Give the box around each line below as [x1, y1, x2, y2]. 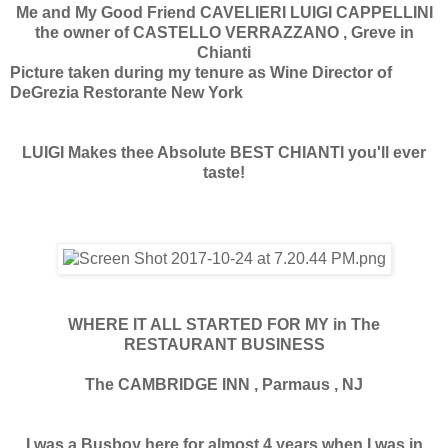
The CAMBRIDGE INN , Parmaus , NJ [85, 375, 363, 393]
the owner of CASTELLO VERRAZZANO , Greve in [34, 23, 414, 41]
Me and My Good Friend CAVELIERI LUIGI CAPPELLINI [15, 3, 433, 21]
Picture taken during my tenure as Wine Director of [10, 63, 392, 81]
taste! [203, 163, 245, 181]
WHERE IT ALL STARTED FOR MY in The [68, 315, 380, 333]
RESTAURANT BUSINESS [123, 335, 325, 353]
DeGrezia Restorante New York [10, 83, 243, 101]
